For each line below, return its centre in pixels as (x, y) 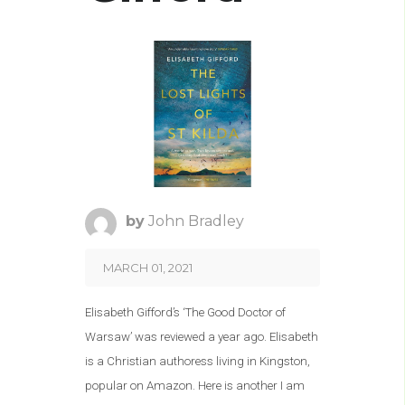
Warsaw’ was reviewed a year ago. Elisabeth (202, 337)
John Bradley (196, 221)
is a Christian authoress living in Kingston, (198, 362)
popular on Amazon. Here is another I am (195, 386)
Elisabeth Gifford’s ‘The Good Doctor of (185, 313)
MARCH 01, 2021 (148, 268)
